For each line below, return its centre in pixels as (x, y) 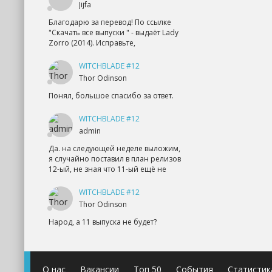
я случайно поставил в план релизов (115, 159)
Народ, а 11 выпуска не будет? (103, 222)
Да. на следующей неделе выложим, (114, 148)
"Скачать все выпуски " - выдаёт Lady (114, 32)
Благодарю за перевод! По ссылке (110, 22)
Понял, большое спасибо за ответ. (111, 96)
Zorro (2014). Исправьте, (92, 43)
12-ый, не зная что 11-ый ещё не (107, 169)
